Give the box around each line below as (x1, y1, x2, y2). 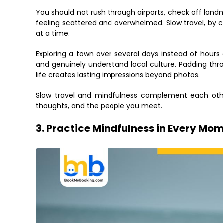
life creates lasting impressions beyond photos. (36, 70, 200, 80)
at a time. (36, 28, 70, 38)
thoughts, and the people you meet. (36, 101, 162, 111)
